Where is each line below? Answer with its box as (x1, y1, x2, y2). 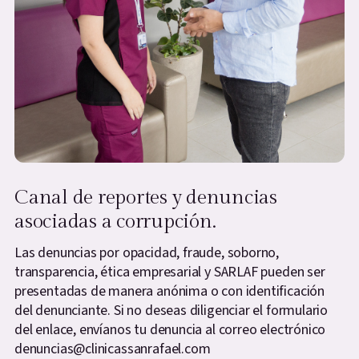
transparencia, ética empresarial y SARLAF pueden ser (14, 261, 325, 282)
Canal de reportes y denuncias (14, 185, 277, 209)
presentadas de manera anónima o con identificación (14, 280, 325, 301)
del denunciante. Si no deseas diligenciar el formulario (14, 300, 329, 321)
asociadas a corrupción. (14, 209, 216, 233)
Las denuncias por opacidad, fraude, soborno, (14, 242, 280, 263)
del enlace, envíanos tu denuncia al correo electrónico (14, 319, 326, 340)
